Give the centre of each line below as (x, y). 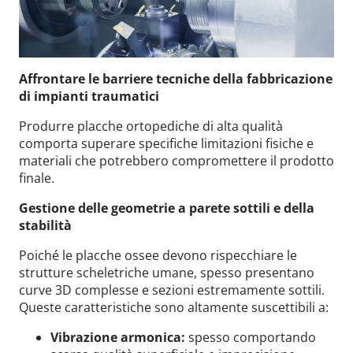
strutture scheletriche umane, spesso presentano (167, 273)
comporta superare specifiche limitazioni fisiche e (166, 144)
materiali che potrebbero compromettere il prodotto (176, 161)
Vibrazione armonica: (118, 338)
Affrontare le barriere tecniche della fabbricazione (176, 79)
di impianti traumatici (89, 97)
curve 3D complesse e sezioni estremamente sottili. (172, 290)
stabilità (45, 226)
